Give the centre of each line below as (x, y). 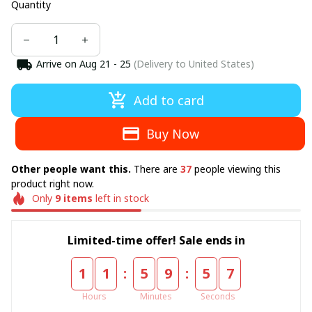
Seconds (218, 296)
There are (157, 169)
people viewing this (236, 169)
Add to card (169, 100)
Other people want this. (72, 169)
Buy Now (173, 134)
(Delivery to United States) (192, 64)
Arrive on (56, 64)
